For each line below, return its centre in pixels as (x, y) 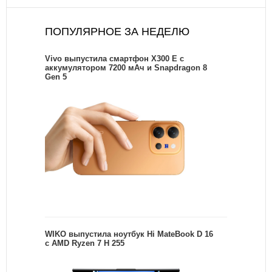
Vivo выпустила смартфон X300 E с (114, 58)
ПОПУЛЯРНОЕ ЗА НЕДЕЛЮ (117, 31)
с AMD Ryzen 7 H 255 (85, 243)
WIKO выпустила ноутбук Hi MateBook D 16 (129, 234)
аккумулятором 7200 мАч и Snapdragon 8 (126, 67)
